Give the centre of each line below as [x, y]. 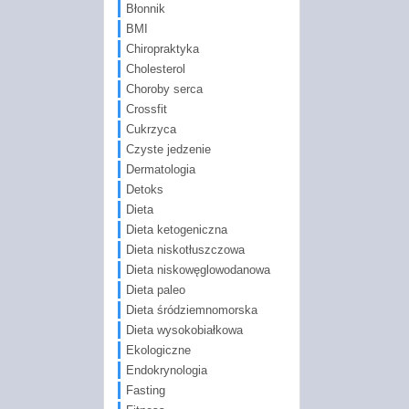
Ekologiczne [158, 350]
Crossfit [146, 109]
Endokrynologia [166, 370]
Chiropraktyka [162, 48]
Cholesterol [155, 68]
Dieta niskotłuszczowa [185, 249]
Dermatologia [160, 169]
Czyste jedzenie [168, 149]
